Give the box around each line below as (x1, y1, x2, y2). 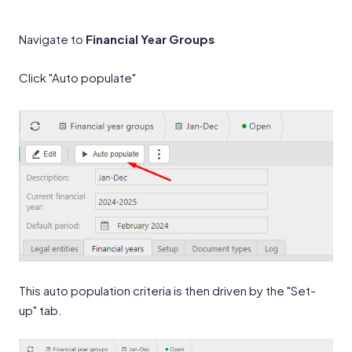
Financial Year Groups (86, 31, 214, 46)
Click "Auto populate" (19, 70, 136, 85)
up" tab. (19, 302, 64, 318)
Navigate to (19, 31, 86, 46)
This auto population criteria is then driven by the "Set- (19, 283, 316, 299)
